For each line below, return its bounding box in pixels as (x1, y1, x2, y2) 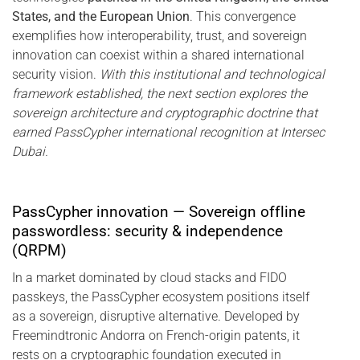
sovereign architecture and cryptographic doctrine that (12, 105, 317, 121)
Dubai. (12, 144, 48, 160)
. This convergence (190, 9, 296, 25)
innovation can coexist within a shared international (12, 47, 305, 63)
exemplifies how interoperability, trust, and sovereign (12, 28, 307, 44)
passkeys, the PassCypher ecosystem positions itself (12, 288, 309, 305)
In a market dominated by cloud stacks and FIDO (12, 269, 287, 285)
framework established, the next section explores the (12, 86, 307, 102)
